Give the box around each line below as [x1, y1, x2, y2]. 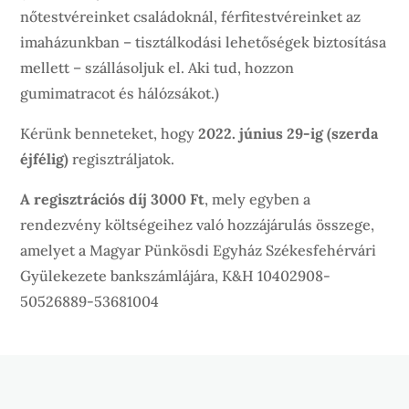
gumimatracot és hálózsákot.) [20, 84, 220, 103]
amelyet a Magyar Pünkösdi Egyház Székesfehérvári [20, 241, 377, 260]
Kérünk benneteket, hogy [20, 124, 199, 143]
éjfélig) [20, 150, 73, 169]
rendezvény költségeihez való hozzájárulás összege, [20, 215, 375, 235]
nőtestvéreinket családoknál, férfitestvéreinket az [20, 7, 362, 26]
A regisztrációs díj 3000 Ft [20, 190, 205, 209]
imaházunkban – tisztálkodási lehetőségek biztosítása [20, 33, 387, 52]
